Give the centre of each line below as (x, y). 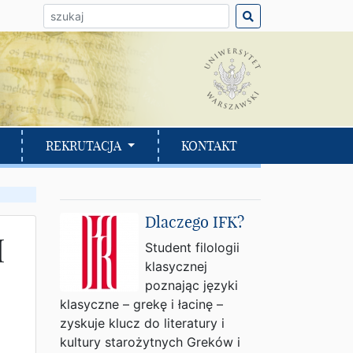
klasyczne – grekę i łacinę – (141, 305)
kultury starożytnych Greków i (150, 342)
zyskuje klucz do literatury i (142, 323)
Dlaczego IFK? (195, 222)
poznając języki (191, 286)
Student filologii (192, 248)
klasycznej (176, 267)
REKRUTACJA (85, 146)
